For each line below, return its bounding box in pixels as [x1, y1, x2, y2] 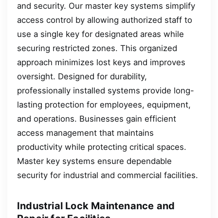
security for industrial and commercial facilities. [17, 170, 198, 181]
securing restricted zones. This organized [17, 43, 177, 54]
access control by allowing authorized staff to [17, 15, 192, 25]
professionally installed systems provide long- [17, 86, 194, 96]
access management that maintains [17, 128, 154, 138]
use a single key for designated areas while [17, 29, 184, 39]
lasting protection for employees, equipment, [17, 100, 191, 110]
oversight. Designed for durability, [17, 72, 147, 82]
